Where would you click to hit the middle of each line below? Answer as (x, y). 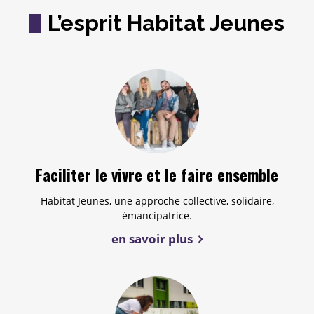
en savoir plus (152, 238)
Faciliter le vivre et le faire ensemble (157, 175)
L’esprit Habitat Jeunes (166, 23)
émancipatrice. (157, 215)
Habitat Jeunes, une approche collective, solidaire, (157, 200)
